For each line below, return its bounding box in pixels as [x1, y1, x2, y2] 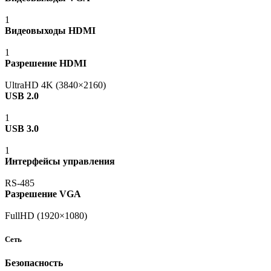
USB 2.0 [5, 90, 39, 101]
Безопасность [5, 258, 63, 269]
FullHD [5, 210, 34, 221]
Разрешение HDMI [5, 57, 87, 68]
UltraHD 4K [5, 79, 53, 90]
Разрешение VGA [5, 188, 81, 199]
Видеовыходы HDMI [5, 25, 96, 36]
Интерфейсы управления [5, 155, 115, 166]
